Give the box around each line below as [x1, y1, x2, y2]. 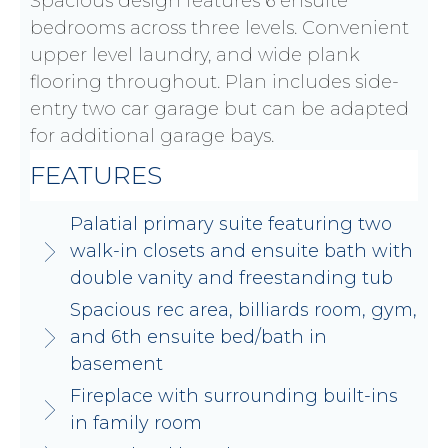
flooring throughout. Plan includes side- [30, 71, 399, 94]
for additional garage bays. [30, 125, 274, 148]
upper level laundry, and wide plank [30, 44, 359, 67]
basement [70, 353, 163, 376]
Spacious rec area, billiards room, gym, [70, 299, 417, 322]
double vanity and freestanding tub [70, 267, 393, 290]
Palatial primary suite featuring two [70, 213, 392, 236]
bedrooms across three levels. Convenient [30, 17, 409, 40]
